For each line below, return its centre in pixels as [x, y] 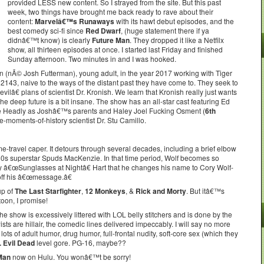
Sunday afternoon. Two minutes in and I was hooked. [92, 59]
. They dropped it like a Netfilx [177, 40]
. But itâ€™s [205, 191]
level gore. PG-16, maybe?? [80, 242]
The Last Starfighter [48, 191]
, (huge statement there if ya [165, 30]
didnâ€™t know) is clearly [50, 40]
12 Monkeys [105, 191]
